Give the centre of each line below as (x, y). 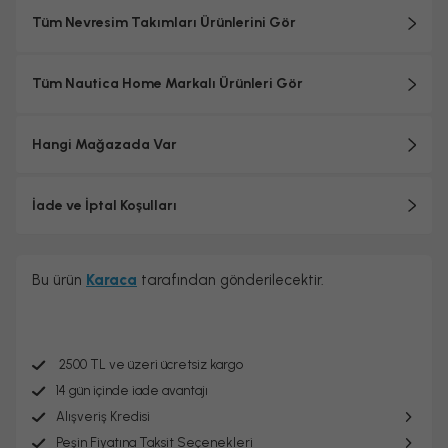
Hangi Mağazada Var (104, 144)
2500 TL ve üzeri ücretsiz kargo (149, 364)
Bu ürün (59, 280)
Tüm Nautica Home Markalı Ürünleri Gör (167, 83)
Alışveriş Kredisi (103, 416)
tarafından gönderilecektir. (230, 280)
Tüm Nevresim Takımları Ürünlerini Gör (164, 22)
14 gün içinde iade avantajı (132, 390)
